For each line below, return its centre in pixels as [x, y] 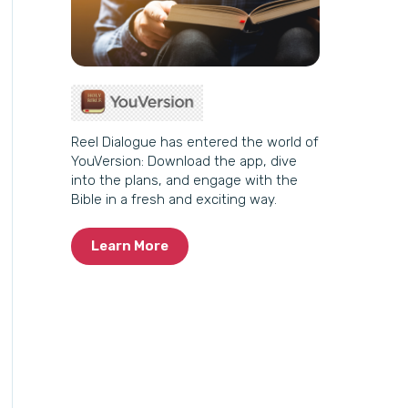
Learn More [130, 246]
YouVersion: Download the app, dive [184, 161]
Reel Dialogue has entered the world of [195, 142]
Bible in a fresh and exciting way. [174, 199]
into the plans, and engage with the [185, 180]
